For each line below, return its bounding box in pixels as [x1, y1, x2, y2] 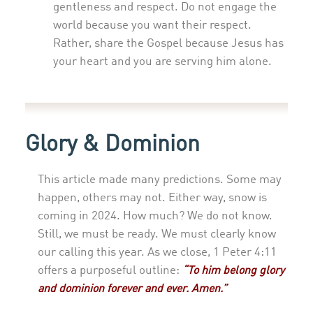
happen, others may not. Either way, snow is [38, 191, 267, 204]
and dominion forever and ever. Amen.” [38, 283, 227, 295]
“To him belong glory [182, 265, 284, 277]
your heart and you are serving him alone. [53, 56, 272, 68]
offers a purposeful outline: [38, 264, 182, 277]
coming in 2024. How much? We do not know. [38, 210, 272, 222]
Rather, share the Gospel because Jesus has [53, 38, 284, 50]
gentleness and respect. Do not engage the [53, 1, 277, 14]
